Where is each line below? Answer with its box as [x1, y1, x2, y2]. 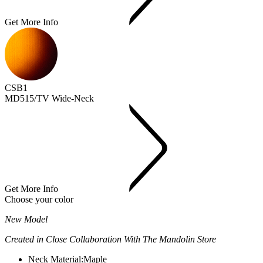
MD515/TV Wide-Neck [5, 93, 94, 103]
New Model [5, 214, 48, 224]
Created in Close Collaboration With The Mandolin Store [5, 234, 216, 244]
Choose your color [5, 194, 73, 204]
